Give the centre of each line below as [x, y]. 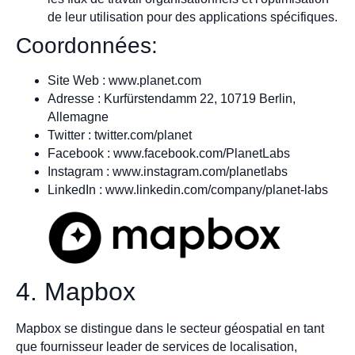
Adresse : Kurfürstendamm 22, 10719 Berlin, [172, 98]
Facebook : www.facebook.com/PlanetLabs [169, 153]
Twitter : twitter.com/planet [120, 135]
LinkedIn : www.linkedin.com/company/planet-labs [188, 189]
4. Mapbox [76, 292]
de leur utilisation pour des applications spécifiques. [193, 17]
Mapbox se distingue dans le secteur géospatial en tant [170, 329]
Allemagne [78, 116]
